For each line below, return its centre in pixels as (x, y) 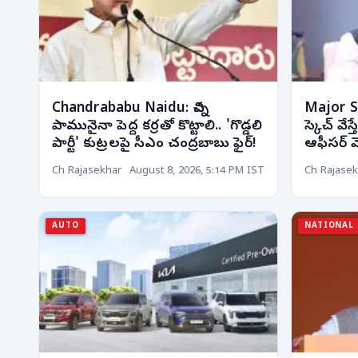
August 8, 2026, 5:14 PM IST (197, 172)
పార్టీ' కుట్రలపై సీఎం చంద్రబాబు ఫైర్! (154, 144)
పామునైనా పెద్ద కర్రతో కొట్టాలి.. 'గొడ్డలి (157, 126)
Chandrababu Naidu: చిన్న (130, 109)
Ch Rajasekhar (87, 172)
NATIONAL (330, 226)
